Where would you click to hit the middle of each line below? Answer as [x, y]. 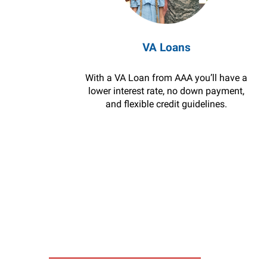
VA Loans [166, 47]
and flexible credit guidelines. [167, 104]
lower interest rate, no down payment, [167, 91]
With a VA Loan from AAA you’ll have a [167, 78]
